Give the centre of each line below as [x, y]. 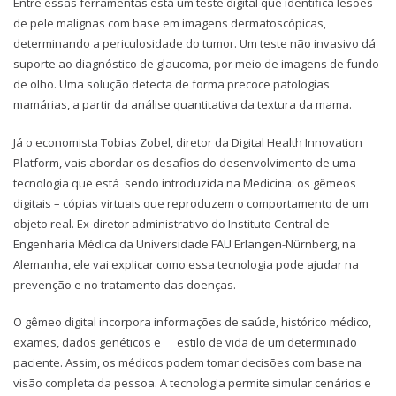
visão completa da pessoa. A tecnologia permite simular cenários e [192, 383]
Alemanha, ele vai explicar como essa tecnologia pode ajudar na [186, 264]
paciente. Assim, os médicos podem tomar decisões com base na [187, 363]
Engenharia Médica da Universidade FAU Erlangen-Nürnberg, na [185, 244]
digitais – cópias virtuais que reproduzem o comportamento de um [191, 203]
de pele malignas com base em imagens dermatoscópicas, [170, 23]
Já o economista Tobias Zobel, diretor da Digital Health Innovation [188, 142]
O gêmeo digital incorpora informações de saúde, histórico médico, [192, 322]
